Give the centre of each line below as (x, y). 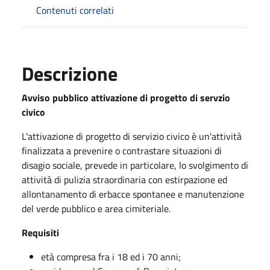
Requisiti (40, 232)
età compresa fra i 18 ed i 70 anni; (112, 256)
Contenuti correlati (75, 10)
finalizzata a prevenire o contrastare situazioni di (122, 150)
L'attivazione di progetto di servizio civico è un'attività (132, 136)
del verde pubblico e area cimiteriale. (96, 208)
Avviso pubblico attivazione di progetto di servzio (126, 97)
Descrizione (70, 73)
